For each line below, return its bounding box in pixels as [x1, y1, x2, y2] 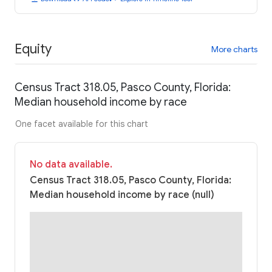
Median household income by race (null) [30, 189, 214, 202]
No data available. [30, 158, 112, 171]
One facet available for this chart [15, 118, 148, 130]
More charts [211, 43, 257, 55]
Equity [15, 40, 52, 57]
